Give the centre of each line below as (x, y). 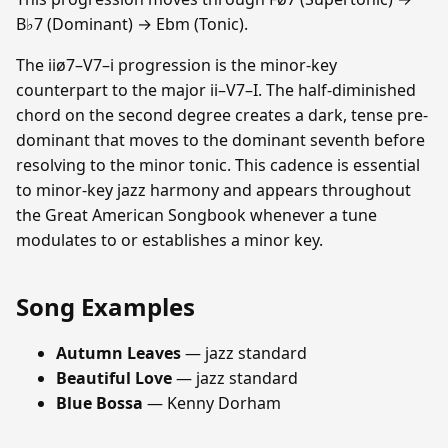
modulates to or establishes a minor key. (169, 239)
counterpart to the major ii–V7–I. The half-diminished (216, 89)
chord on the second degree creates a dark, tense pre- (222, 114)
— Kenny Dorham (212, 402)
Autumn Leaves (118, 352)
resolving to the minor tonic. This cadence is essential (218, 164)
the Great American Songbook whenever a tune (196, 214)
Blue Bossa (99, 402)
